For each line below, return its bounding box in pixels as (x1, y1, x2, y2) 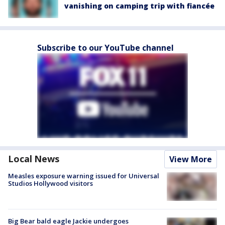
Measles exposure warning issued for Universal (8, 171, 159, 181)
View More (169, 154, 212, 165)
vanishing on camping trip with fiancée (64, 1, 214, 11)
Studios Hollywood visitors (8, 179, 93, 188)
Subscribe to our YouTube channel (37, 42, 174, 54)
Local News (8, 153, 59, 165)
